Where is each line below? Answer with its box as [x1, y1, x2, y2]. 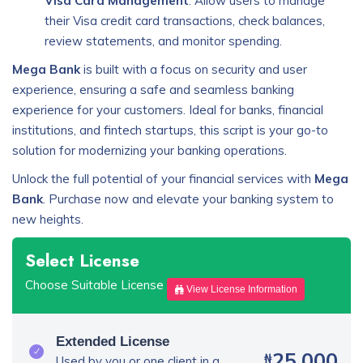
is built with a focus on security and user [80, 62, 307, 77]
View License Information [184, 284, 297, 295]
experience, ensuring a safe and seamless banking [12, 82, 294, 97]
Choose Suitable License [25, 276, 164, 293]
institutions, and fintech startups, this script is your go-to [12, 122, 328, 138]
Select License [25, 249, 139, 273]
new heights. [12, 211, 83, 227]
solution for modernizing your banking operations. [12, 143, 287, 158]
